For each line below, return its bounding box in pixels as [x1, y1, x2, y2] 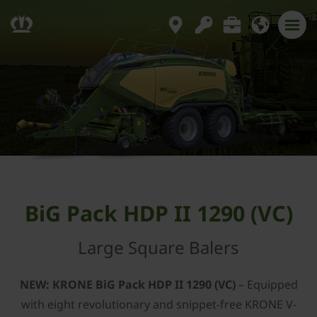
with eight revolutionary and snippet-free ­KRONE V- [21, 296, 296, 312]
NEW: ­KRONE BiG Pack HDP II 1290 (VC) [19, 277, 236, 292]
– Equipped [235, 277, 298, 292]
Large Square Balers [78, 236, 239, 259]
